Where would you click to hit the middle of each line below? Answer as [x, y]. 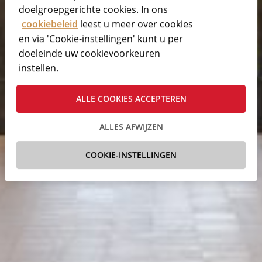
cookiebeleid [50, 24]
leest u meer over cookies [135, 24]
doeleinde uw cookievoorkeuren [89, 54]
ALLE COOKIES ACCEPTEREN [131, 99]
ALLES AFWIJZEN [131, 127]
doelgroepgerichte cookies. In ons [93, 10]
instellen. [39, 68]
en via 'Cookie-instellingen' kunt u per [101, 39]
